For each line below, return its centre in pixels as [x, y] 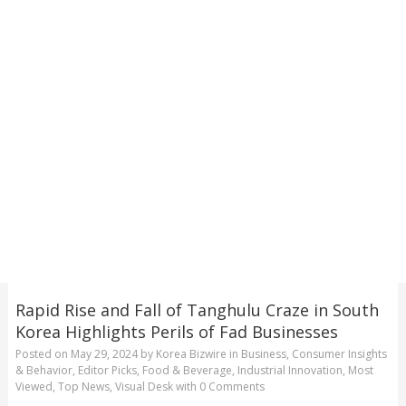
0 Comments [232, 387]
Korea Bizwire [191, 354]
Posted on [43, 354]
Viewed [34, 387]
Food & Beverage [187, 371]
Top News [83, 387]
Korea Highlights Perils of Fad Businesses [176, 331]
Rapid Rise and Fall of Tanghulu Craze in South [197, 309]
